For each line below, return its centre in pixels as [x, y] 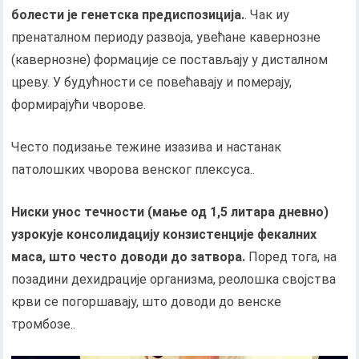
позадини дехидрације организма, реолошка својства [174, 279]
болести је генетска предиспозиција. [128, 14]
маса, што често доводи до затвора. [129, 256]
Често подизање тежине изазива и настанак [147, 147]
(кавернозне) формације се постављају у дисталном [170, 59]
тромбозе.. [44, 324]
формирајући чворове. [79, 104]
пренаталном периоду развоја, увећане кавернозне [166, 37]
